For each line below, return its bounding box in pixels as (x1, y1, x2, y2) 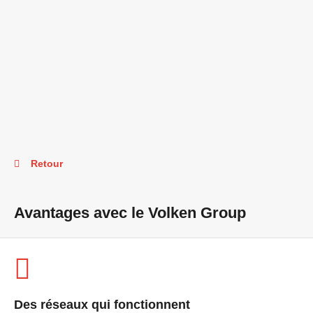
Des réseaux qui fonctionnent (14, 298, 190, 312)
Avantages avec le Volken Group (14, 204, 246, 221)
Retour (31, 158, 63, 169)
